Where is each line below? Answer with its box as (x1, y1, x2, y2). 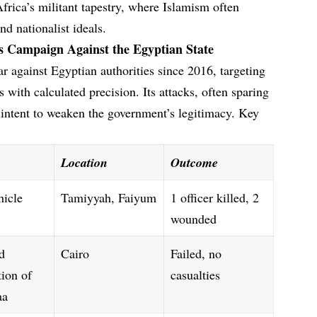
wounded (171, 209, 217, 227)
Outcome (171, 153, 219, 171)
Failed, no (171, 244, 222, 262)
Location (61, 153, 108, 171)
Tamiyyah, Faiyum (61, 188, 157, 206)
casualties (171, 265, 221, 283)
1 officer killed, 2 (171, 188, 260, 206)
